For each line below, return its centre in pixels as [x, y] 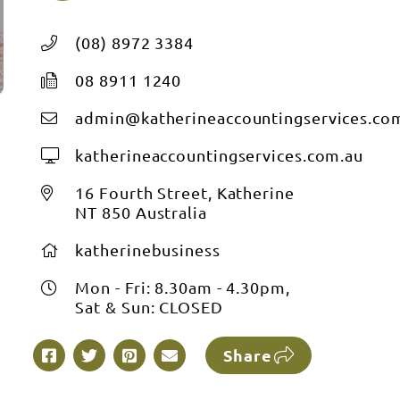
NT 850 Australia [141, 212]
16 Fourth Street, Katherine [185, 192]
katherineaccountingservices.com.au [220, 155]
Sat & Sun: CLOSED [149, 307]
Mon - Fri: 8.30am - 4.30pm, [183, 287]
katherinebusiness [148, 250]
